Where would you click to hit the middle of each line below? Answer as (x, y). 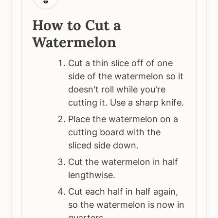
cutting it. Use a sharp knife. (126, 103)
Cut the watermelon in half (123, 162)
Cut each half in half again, (123, 192)
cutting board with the (115, 132)
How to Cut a (77, 25)
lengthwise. (93, 175)
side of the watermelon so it (126, 76)
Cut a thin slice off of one (121, 63)
